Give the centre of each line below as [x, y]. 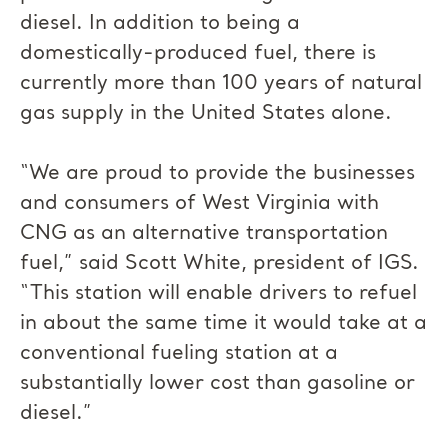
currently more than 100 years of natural [221, 84]
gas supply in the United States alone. [206, 114]
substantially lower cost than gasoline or [217, 384]
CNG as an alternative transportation [204, 234]
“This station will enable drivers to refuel [218, 294]
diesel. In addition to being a [160, 24]
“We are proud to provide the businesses [217, 174]
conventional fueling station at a [179, 354]
